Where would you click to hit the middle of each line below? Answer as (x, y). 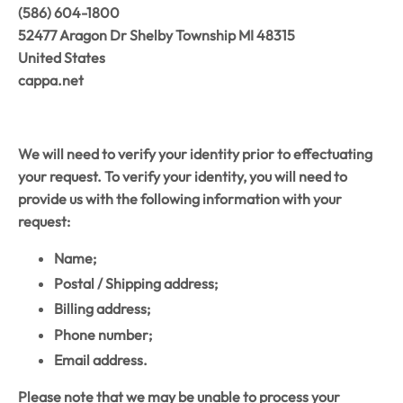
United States (62, 57)
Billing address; (102, 309)
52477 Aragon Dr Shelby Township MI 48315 (157, 35)
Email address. (101, 359)
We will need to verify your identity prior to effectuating (195, 153)
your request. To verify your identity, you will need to (183, 176)
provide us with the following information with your (180, 198)
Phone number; (103, 334)
